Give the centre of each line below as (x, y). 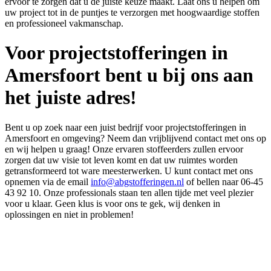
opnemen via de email (48, 181)
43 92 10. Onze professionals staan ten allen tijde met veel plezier (129, 192)
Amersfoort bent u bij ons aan (129, 75)
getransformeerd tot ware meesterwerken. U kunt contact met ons (129, 171)
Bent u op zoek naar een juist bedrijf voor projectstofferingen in (126, 127)
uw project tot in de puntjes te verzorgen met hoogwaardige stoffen (132, 12)
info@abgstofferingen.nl (137, 181)
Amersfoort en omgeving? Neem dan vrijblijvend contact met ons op (135, 138)
